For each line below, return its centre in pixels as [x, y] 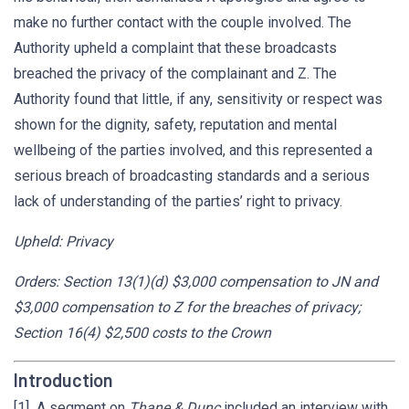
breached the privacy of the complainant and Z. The [175, 73]
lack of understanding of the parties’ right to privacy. [178, 201]
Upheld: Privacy [63, 241]
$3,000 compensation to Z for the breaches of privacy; [187, 307]
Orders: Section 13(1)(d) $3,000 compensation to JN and [196, 282]
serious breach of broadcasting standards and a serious [192, 176]
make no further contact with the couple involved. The [183, 22]
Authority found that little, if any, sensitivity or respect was [198, 99]
